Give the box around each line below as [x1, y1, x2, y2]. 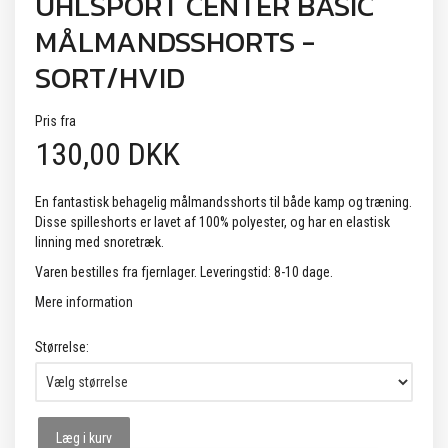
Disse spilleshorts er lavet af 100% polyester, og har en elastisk [35, 214, 390, 231]
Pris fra [35, 113, 76, 130]
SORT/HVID [35, 56, 185, 101]
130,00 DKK [35, 135, 180, 174]
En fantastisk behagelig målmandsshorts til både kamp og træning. [35, 194, 412, 211]
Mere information [35, 294, 133, 311]
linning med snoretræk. [35, 234, 164, 251]
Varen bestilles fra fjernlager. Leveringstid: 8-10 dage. [35, 264, 333, 281]
